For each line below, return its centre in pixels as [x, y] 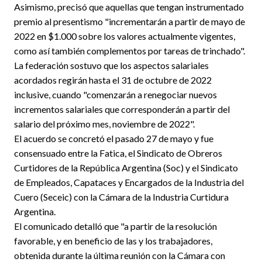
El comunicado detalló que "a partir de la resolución [116, 226]
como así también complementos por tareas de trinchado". [130, 50]
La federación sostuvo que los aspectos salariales [111, 65]
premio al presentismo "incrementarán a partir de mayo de [130, 21]
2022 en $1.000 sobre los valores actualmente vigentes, [125, 36]
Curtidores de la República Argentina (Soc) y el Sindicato [126, 167]
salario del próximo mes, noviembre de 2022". [104, 123]
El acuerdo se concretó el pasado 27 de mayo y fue [114, 138]
